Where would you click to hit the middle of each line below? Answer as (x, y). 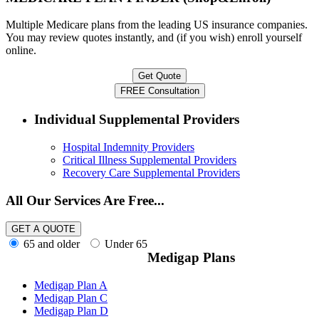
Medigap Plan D (71, 310)
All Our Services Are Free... (85, 200)
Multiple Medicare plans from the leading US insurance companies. (157, 25)
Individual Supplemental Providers (137, 120)
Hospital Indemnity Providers (129, 147)
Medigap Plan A (71, 285)
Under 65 (125, 244)
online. (21, 51)
